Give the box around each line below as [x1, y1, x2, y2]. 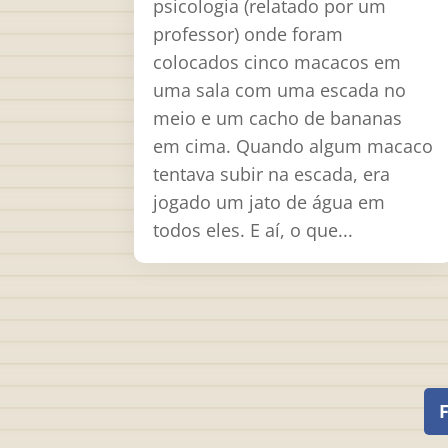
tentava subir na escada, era [153, 162, 391, 187]
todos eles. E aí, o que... [153, 218, 354, 243]
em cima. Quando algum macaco [153, 134, 434, 159]
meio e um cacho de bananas [153, 106, 403, 131]
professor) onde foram [153, 22, 344, 47]
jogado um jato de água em [153, 190, 386, 215]
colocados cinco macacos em [153, 50, 402, 75]
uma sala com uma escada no [153, 78, 407, 103]
